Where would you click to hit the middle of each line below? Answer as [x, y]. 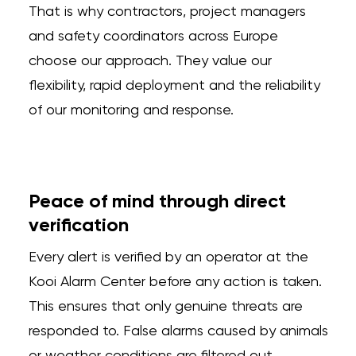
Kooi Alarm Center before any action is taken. [175, 282]
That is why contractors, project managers [167, 12]
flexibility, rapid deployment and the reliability [174, 86]
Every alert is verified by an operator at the [168, 257]
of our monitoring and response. [131, 110]
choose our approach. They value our [150, 61]
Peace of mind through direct [157, 202]
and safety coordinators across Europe [153, 37]
